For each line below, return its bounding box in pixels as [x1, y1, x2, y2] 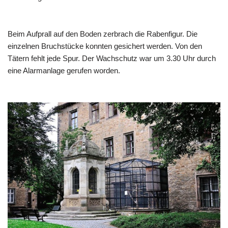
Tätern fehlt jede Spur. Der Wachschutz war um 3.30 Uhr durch [8, 54, 216, 63]
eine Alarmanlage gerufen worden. [8, 66, 120, 75]
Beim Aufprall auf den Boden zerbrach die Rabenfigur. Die [8, 30, 197, 39]
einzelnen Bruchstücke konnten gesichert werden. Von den [8, 42, 202, 51]
